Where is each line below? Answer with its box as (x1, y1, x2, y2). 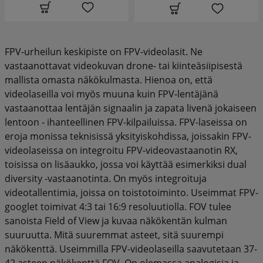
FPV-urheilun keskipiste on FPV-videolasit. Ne (5, 45, 203, 58)
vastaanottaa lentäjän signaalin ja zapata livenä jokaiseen (5, 101, 257, 114)
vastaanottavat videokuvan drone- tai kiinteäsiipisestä (5, 59, 242, 72)
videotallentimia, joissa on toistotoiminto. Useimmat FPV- (5, 186, 258, 199)
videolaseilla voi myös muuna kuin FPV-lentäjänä (5, 87, 218, 100)
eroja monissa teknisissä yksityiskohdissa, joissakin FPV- (5, 129, 251, 143)
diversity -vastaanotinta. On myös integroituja (5, 171, 207, 185)
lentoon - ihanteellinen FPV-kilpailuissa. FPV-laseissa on (5, 115, 247, 129)
